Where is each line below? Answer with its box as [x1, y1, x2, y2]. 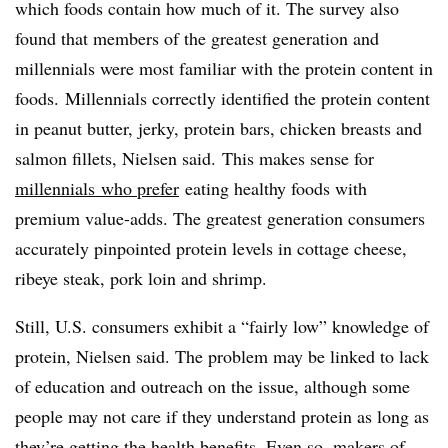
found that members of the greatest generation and [15, 25, 379, 50]
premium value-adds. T [15, 205, 184, 230]
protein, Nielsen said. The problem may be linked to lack [15, 343, 429, 368]
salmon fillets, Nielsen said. [15, 145, 222, 170]
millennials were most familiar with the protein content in [15, 55, 433, 80]
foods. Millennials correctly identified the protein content [15, 85, 430, 110]
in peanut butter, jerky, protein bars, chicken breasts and [15, 115, 422, 140]
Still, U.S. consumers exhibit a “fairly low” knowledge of [15, 313, 429, 338]
